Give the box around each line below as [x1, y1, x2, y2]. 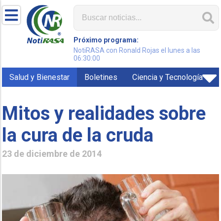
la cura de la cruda [2, 124, 154, 146]
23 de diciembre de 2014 [2, 148, 102, 159]
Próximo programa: [74, 36, 139, 44]
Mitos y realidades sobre [2, 102, 206, 124]
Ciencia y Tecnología [132, 73, 203, 82]
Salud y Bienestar [9, 73, 70, 82]
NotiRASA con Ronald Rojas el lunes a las [74, 46, 201, 54]
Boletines [84, 73, 118, 82]
